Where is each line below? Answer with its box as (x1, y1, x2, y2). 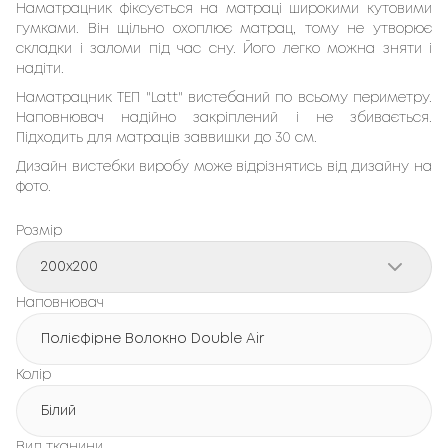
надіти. (16, 63, 68, 75)
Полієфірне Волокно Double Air (41, 333, 264, 345)
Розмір (16, 225, 62, 237)
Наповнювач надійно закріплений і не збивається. (16, 112, 432, 124)
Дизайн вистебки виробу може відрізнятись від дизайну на (16, 161, 432, 173)
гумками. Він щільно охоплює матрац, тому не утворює (16, 23, 432, 35)
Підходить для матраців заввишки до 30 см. (16, 132, 317, 144)
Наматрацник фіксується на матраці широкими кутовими (16, 3, 432, 15)
